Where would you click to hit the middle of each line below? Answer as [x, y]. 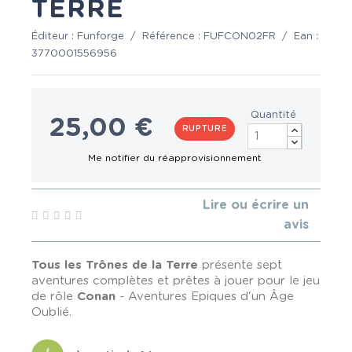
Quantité [274, 115]
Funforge [101, 37]
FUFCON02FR [240, 37]
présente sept [240, 265]
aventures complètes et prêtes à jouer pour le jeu [176, 281]
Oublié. [51, 312]
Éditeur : [54, 37]
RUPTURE [205, 128]
